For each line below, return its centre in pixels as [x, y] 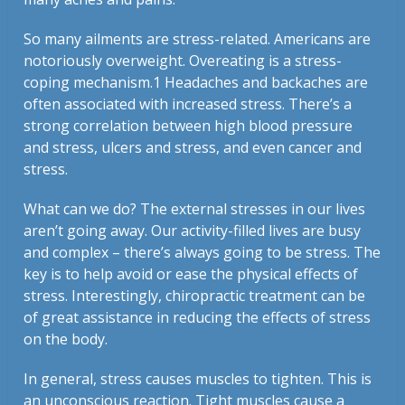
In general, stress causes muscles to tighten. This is [198, 379]
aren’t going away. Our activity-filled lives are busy [193, 231]
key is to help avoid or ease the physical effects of [191, 274]
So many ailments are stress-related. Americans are [198, 39]
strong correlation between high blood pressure [188, 126]
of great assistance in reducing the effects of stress [198, 318]
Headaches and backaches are [265, 83]
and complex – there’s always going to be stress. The [202, 253]
